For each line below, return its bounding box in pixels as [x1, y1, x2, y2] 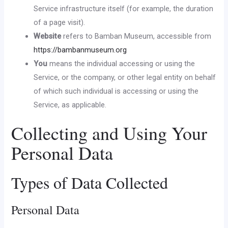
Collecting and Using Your [11, 120, 208, 145]
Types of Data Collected [11, 171, 168, 193]
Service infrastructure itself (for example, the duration [34, 4, 214, 13]
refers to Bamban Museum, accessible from [61, 31, 212, 41]
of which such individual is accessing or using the [34, 86, 199, 96]
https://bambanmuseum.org [34, 45, 127, 54]
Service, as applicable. [34, 100, 107, 109]
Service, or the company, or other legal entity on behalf [34, 72, 216, 82]
